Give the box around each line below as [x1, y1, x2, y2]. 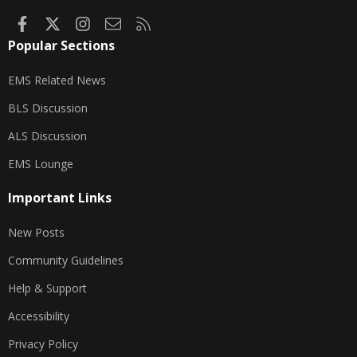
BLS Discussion [8, 100, 88, 116]
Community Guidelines [8, 253, 124, 269]
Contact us [120, 13, 184, 31]
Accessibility [8, 308, 69, 324]
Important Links [8, 189, 112, 207]
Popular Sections [8, 37, 115, 55]
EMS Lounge [8, 156, 73, 172]
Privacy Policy [8, 336, 78, 352]
